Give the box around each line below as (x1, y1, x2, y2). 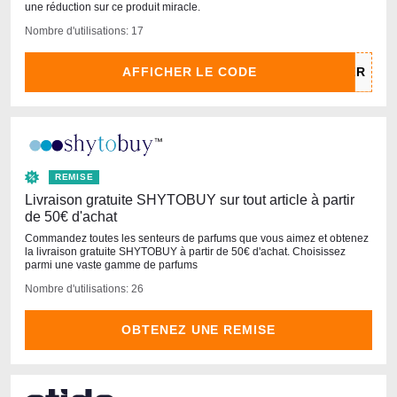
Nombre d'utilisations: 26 (25, 282, 144, 295)
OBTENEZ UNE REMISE (121, 322, 276, 337)
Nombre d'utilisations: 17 (25, 24, 144, 37)
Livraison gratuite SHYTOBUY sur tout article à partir (25, 191, 354, 207)
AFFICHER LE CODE (121, 64, 258, 79)
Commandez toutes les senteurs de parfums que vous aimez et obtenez (25, 231, 369, 245)
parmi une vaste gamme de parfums (25, 258, 198, 271)
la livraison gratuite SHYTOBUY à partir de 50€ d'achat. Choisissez (25, 245, 346, 258)
